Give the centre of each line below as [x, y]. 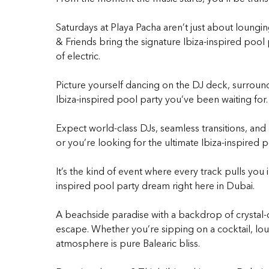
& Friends [76, 42]
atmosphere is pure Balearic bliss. [128, 243]
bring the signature [141, 42]
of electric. [78, 56]
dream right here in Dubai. [197, 186]
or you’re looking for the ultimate [127, 143]
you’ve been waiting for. [215, 99]
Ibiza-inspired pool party [109, 99]
